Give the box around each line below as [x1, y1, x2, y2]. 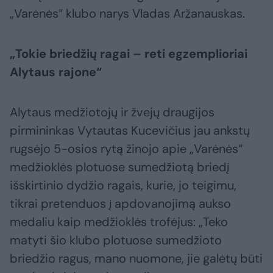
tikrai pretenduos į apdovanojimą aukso [10, 196, 231, 212]
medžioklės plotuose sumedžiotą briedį [10, 159, 229, 175]
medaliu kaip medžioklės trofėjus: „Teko [10, 214, 228, 230]
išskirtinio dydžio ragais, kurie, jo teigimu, [10, 177, 236, 194]
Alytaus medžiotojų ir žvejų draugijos [10, 104, 214, 121]
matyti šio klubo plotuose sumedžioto [10, 232, 222, 249]
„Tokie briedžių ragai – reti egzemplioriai [10, 46, 247, 62]
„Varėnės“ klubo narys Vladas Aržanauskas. [10, 5, 245, 22]
